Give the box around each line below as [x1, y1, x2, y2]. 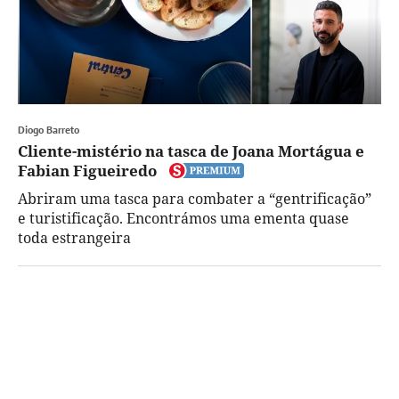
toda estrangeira [18, 227, 131, 248]
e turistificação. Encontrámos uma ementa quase [18, 208, 349, 228]
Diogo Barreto [18, 122, 79, 136]
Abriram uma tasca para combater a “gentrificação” [18, 188, 371, 208]
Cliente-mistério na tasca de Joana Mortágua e [18, 140, 364, 161]
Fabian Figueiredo [18, 159, 157, 181]
